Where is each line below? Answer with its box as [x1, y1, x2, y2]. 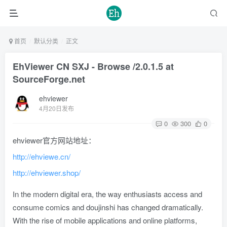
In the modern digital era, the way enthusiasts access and [13, 188, 202, 199]
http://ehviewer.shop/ [13, 167, 81, 178]
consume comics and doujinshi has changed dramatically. [13, 202, 203, 212]
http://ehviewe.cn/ [13, 151, 70, 162]
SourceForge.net [13, 72, 85, 86]
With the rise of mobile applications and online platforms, [13, 215, 197, 225]
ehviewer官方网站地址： [13, 135, 96, 145]
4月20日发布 [39, 104, 74, 112]
